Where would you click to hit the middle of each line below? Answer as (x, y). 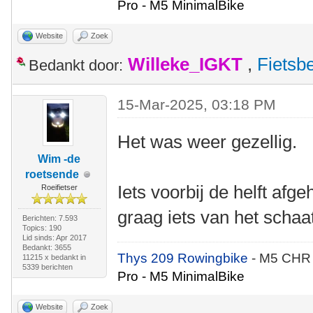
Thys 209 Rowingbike (185, 258)
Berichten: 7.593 (50, 218)
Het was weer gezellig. (208, 142)
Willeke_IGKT (185, 64)
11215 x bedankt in (54, 257)
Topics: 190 (42, 228)
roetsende (52, 174)
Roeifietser (59, 187)
